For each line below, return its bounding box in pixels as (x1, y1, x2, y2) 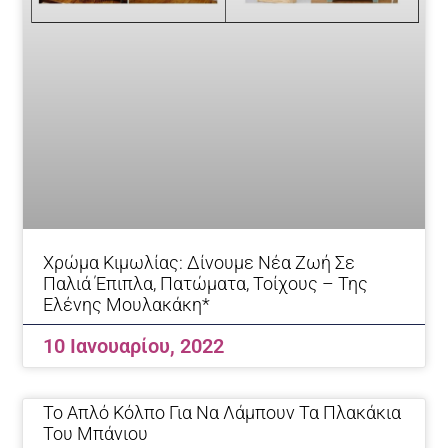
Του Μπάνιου (43, 423, 149, 445)
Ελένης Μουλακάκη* (43, 294, 211, 316)
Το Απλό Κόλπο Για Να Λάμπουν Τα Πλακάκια (43, 402, 402, 424)
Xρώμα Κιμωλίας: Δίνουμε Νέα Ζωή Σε (43, 252, 356, 274)
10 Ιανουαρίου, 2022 (43, 334, 225, 359)
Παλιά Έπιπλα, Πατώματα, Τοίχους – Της (43, 273, 369, 295)
